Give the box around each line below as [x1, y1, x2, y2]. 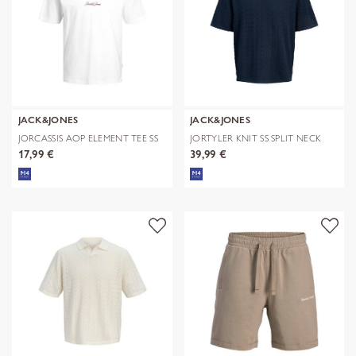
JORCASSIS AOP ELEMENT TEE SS [17, 131, 158, 144]
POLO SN [190, 141, 230, 154]
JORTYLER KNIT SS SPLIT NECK [190, 131, 322, 144]
